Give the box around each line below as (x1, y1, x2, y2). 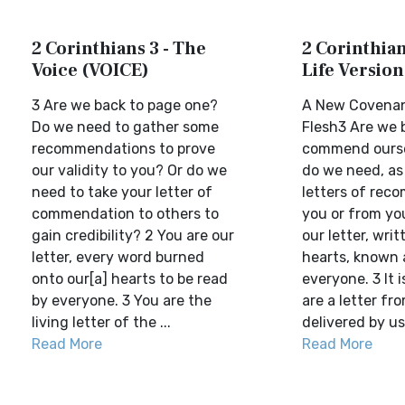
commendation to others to (32, 205, 219, 222)
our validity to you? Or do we (32, 162, 227, 179)
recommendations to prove (32, 140, 215, 157)
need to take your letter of (32, 184, 212, 201)
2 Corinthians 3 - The (32, 37, 206, 61)
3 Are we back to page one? (32, 97, 218, 114)
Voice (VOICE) (32, 59, 149, 82)
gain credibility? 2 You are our (32, 227, 234, 244)
